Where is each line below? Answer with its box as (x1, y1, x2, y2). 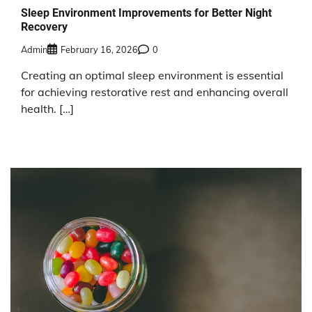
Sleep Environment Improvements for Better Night (21, 6, 272, 19)
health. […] (21, 101, 74, 116)
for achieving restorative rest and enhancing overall (21, 84, 288, 99)
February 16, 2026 (61, 43, 138, 55)
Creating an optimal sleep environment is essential (21, 68, 283, 82)
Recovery (21, 19, 68, 33)
